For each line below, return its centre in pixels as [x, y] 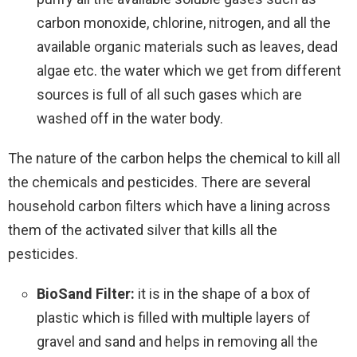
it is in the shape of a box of [223, 293]
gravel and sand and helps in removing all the [177, 341]
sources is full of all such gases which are [169, 94]
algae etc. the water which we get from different [189, 70]
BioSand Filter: [86, 293]
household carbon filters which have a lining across [169, 206]
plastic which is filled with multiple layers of [174, 317]
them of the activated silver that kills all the [143, 229]
